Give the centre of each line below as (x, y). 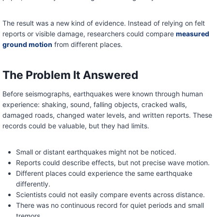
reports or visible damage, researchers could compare (89, 34)
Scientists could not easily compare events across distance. (110, 195)
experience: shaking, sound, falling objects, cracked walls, (94, 105)
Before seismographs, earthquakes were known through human (102, 94)
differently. (33, 184)
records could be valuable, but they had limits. (76, 126)
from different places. (87, 45)
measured (192, 34)
